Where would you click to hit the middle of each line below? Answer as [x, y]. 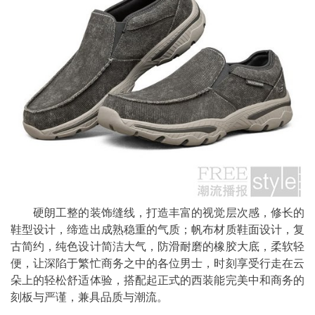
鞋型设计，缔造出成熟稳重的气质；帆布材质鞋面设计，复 [157, 229]
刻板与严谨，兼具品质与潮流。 [89, 297]
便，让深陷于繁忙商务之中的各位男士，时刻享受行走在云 [157, 263]
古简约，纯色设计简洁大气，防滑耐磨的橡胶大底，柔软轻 [157, 246]
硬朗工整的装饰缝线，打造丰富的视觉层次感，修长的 [157, 212]
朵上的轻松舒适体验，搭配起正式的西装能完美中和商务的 [157, 280]
